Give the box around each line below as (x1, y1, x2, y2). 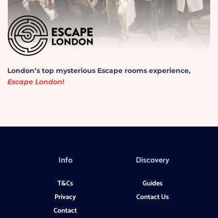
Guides (143, 178, 163, 189)
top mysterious (40, 66, 97, 75)
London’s (7, 66, 40, 75)
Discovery (136, 153, 170, 167)
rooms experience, (123, 66, 191, 75)
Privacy (54, 191, 76, 203)
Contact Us (136, 191, 169, 203)
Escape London (7, 77, 62, 86)
